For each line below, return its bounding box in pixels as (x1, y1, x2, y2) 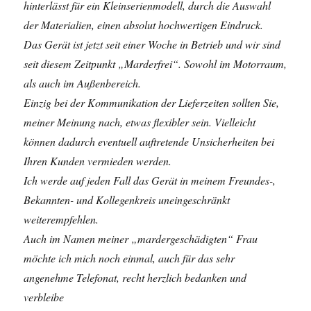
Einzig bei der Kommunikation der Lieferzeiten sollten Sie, (24, 95, 280, 110)
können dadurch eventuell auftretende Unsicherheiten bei (24, 134, 275, 149)
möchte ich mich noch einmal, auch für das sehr (24, 251, 235, 265)
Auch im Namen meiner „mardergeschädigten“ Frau (24, 231, 258, 246)
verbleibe (24, 289, 65, 304)
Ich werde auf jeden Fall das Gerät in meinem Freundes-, (24, 173, 276, 187)
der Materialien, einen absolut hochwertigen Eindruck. (24, 17, 264, 32)
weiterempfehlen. (24, 212, 99, 226)
